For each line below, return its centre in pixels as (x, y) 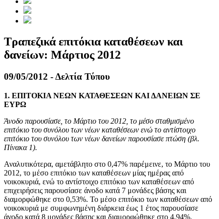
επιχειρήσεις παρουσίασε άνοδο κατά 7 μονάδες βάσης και (95, 190)
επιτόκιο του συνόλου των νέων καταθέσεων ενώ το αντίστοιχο (100, 130)
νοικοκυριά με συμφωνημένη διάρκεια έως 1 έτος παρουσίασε (101, 208)
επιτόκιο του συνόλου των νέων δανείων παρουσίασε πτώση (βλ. (102, 138)
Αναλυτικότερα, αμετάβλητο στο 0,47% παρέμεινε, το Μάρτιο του (107, 164)
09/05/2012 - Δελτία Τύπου (57, 77)
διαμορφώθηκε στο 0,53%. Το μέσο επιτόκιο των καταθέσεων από (108, 199)
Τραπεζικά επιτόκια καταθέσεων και (93, 42)
